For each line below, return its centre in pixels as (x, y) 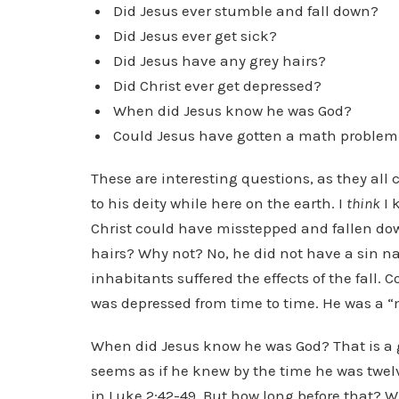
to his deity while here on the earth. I (219, 203)
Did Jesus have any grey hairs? (220, 61)
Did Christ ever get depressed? (218, 85)
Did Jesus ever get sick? (195, 36)
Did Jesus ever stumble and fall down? (246, 11)
